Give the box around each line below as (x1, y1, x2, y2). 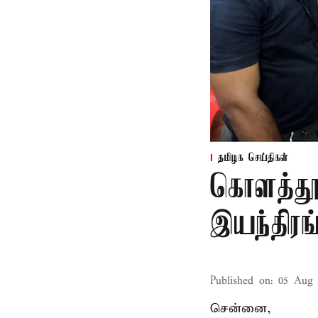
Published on (210, 275, 270, 287)
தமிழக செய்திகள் (218, 152, 288, 165)
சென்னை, (210, 300, 271, 317)
